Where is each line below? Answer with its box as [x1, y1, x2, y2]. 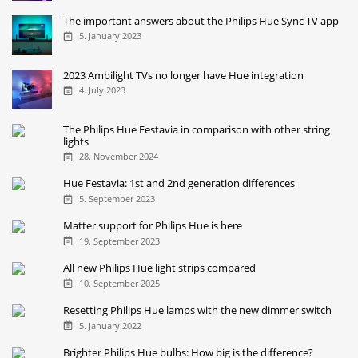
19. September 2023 [78, 235, 160, 248]
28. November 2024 [78, 150, 158, 163]
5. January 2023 [78, 30, 141, 42]
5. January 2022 [78, 319, 141, 332]
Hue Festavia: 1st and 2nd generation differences [63, 176, 296, 191]
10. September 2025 [78, 276, 160, 289]
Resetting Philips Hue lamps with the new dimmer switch [63, 302, 332, 317]
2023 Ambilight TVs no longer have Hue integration [63, 67, 304, 82]
